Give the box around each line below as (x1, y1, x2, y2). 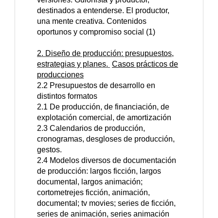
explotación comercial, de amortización (37, 113, 171, 122)
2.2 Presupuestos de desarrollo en (37, 81, 155, 90)
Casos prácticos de (112, 60, 178, 69)
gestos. (37, 145, 62, 154)
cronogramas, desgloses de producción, (37, 135, 175, 144)
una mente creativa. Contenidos (37, 17, 146, 26)
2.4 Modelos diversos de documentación (37, 156, 176, 165)
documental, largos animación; (37, 178, 143, 186)
